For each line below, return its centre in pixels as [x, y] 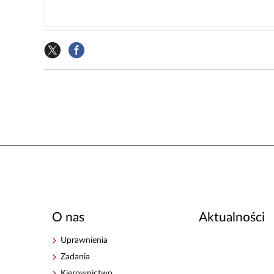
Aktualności [231, 218]
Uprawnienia [84, 240]
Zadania [76, 257]
